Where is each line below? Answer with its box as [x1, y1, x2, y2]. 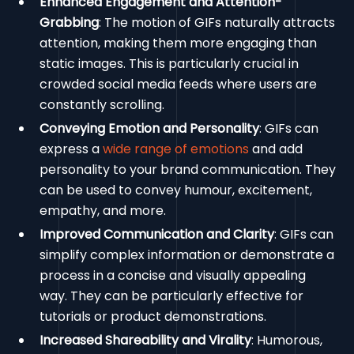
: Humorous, [251, 331, 323, 350]
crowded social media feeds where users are [40, 75, 318, 94]
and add [249, 140, 303, 159]
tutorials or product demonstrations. [40, 307, 267, 326]
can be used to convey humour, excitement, [40, 181, 313, 200]
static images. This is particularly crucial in [40, 55, 299, 73]
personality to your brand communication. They [40, 160, 337, 179]
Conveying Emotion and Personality [40, 119, 260, 138]
